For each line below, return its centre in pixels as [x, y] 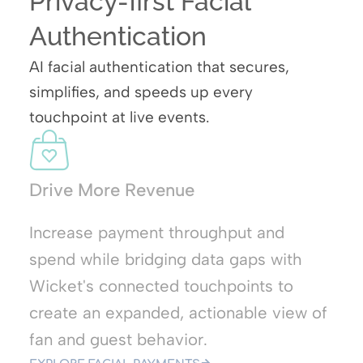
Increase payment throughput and [156, 232]
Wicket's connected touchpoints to [161, 286]
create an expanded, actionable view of [178, 312]
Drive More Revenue [111, 190]
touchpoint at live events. [119, 117]
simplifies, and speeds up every [141, 92]
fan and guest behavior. [118, 339]
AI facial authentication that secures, [159, 66]
